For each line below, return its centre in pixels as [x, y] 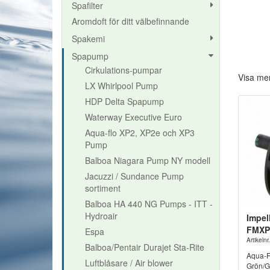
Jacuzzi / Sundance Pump [134, 176]
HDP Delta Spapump [124, 101]
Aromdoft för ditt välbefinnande [130, 21]
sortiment [103, 188]
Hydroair [101, 215]
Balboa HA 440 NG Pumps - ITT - [149, 203]
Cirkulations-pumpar [124, 70]
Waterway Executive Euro [133, 117]
